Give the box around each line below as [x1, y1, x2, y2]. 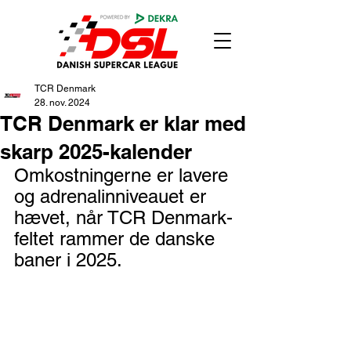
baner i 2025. [14, 249, 122, 270]
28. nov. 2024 [34, 97, 90, 108]
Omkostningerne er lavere [14, 165, 233, 186]
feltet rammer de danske [14, 228, 220, 249]
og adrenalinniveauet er [14, 186, 212, 207]
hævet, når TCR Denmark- [14, 207, 233, 228]
